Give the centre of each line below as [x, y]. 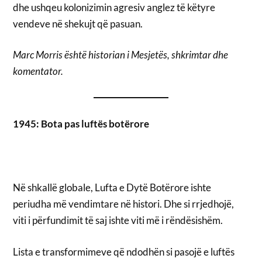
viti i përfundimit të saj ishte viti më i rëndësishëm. [118, 220]
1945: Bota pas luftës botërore [81, 124]
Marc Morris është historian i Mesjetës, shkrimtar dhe [121, 55]
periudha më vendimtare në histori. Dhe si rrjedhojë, [124, 204]
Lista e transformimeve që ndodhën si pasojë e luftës [124, 251]
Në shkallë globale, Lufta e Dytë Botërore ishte [112, 188]
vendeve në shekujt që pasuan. [78, 23]
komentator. [38, 71]
